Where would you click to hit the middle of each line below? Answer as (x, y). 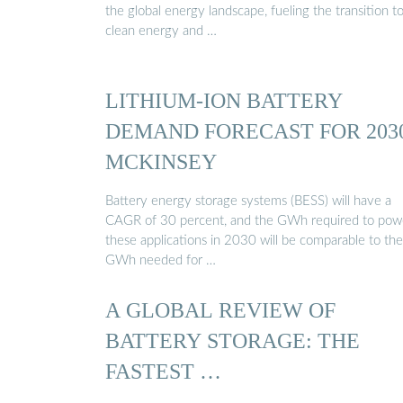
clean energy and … (161, 31)
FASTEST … (163, 372)
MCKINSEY (161, 162)
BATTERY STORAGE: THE (233, 341)
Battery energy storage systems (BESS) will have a (248, 201)
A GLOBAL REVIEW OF (220, 310)
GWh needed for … (161, 260)
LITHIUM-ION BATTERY (224, 101)
